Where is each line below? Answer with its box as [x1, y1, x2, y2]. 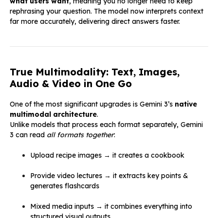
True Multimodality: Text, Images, [10, 65, 180, 78]
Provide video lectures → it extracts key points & [30, 171, 188, 180]
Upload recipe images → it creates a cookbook [30, 150, 184, 160]
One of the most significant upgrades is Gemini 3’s [10, 99, 175, 109]
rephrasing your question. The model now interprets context [10, 6, 203, 16]
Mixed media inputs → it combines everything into [30, 201, 192, 211]
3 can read [10, 130, 47, 139]
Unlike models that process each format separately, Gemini [10, 120, 203, 129]
